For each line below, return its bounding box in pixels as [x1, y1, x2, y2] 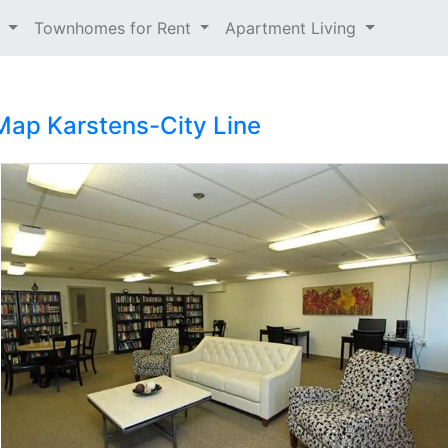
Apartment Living [225, 18, 362, 38]
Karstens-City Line [47, 111, 261, 140]
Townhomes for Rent [33, 18, 196, 38]
